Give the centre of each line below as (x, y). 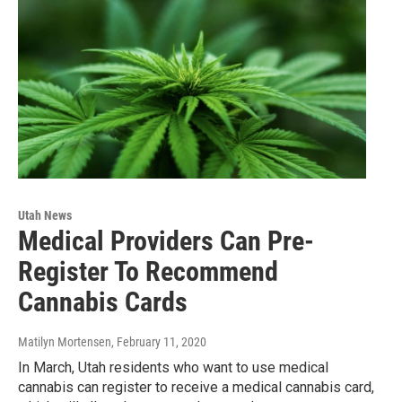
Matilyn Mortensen (65, 341)
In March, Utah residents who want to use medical (173, 367)
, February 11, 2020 (159, 341)
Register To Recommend (148, 271)
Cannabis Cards (103, 301)
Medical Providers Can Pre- (166, 240)
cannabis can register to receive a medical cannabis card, (196, 387)
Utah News (45, 215)
